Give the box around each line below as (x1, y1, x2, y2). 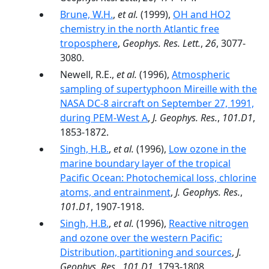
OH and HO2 (173, 8, 231, 21)
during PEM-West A (60, 111, 148, 124)
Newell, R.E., (60, 68, 116, 81)
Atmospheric (172, 68, 230, 81)
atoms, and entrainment (60, 186, 171, 199)
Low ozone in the (169, 142, 246, 156)
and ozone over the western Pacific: (60, 231, 222, 244)
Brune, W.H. (60, 8, 113, 21)
